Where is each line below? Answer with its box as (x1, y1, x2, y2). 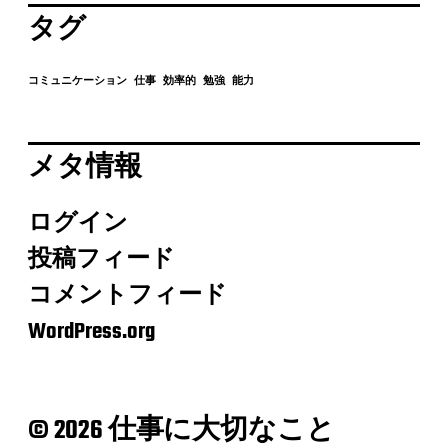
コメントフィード (28, 278, 227, 313)
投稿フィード (28, 242, 175, 277)
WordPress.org (28, 314, 155, 349)
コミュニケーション (28, 73, 127, 89)
